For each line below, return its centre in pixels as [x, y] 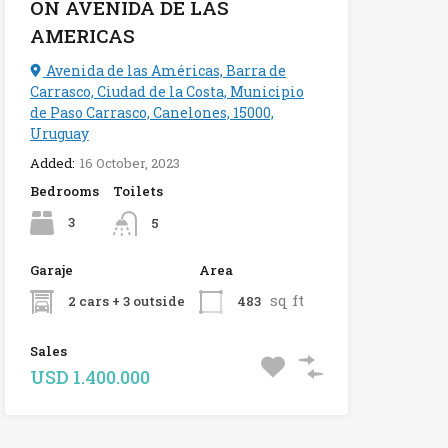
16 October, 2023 [129, 163]
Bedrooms [64, 191]
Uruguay [59, 134]
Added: [52, 163]
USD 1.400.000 [89, 376]
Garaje [51, 269]
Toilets [137, 191]
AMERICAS [82, 36]
